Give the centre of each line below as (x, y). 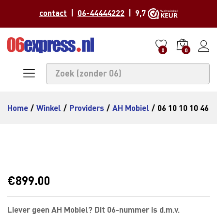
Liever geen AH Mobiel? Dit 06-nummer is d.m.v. (93, 209)
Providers (87, 108)
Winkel (49, 108)
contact (53, 13)
